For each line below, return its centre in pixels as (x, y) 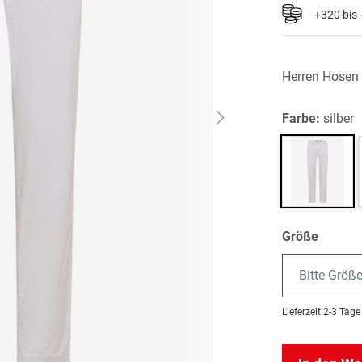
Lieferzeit (302, 312)
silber (339, 118)
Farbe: (303, 118)
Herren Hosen (321, 76)
